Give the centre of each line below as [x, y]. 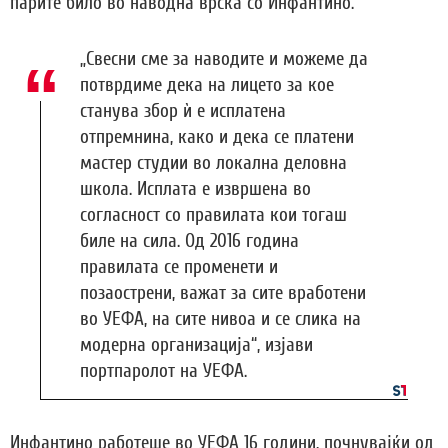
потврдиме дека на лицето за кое [207, 85]
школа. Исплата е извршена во [195, 189]
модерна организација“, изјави [196, 345]
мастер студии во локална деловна [213, 163]
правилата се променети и [179, 267]
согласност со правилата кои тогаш [213, 215]
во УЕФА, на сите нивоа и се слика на [220, 319]
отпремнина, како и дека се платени [217, 137]
